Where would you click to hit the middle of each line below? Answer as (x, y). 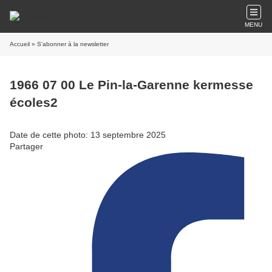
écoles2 (34, 103)
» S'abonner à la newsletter (69, 44)
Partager (26, 146)
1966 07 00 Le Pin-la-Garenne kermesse (131, 85)
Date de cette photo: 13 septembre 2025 (88, 134)
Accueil (20, 44)
